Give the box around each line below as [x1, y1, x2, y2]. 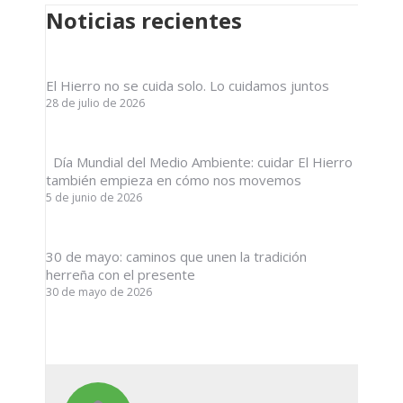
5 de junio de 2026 [46, 190, 142, 205]
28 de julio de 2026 [46, 95, 145, 111]
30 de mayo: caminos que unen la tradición [46, 247, 307, 265]
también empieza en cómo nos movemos [46, 171, 301, 189]
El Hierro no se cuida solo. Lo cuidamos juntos [46, 76, 329, 94]
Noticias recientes [46, 5, 242, 35]
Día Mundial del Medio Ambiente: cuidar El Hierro [46, 153, 353, 171]
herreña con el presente [46, 265, 195, 283]
